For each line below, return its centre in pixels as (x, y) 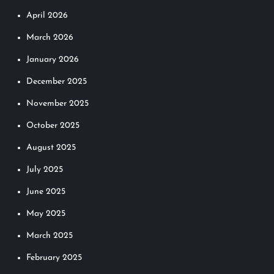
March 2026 (50, 37)
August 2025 (51, 147)
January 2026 (53, 59)
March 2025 (50, 235)
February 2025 (54, 257)
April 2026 (47, 15)
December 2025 (57, 81)
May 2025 (46, 213)
